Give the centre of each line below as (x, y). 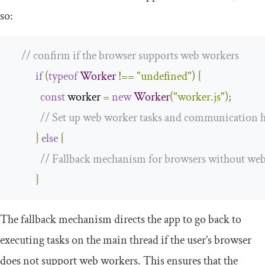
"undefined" (164, 76)
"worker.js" (199, 97)
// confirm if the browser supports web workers (130, 55)
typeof (63, 76)
